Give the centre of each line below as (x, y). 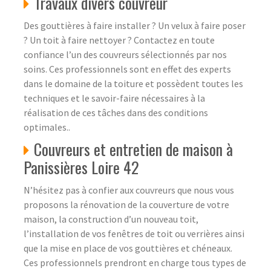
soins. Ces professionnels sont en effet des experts (127, 69)
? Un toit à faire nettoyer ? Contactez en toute (119, 40)
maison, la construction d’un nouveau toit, (111, 219)
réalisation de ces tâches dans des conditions (116, 112)
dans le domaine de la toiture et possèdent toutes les (133, 83)
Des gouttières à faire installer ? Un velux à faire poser (135, 25)
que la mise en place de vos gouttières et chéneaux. (128, 248)
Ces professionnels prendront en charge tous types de (135, 262)
